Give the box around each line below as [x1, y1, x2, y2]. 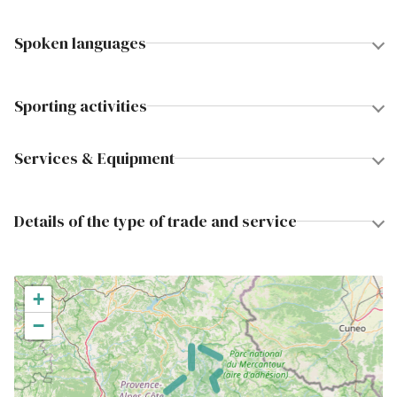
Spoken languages [14, 32, 146, 54]
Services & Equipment [14, 147, 175, 169]
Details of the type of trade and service [14, 210, 297, 232]
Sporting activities [14, 95, 147, 117]
